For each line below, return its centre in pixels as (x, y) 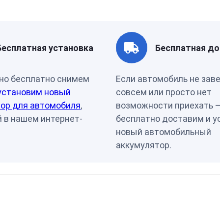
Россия (207, 12)
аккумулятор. (144, 145)
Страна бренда (64, 12)
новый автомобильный (164, 132)
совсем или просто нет (164, 92)
